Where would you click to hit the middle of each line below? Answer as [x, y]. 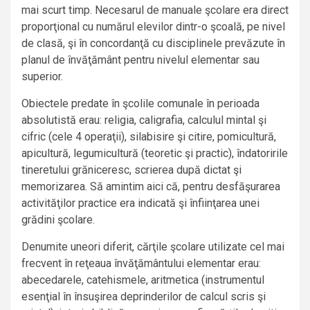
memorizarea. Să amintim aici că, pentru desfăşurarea [151, 187]
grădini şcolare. [58, 220]
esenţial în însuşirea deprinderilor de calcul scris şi [144, 297]
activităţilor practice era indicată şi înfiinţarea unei [140, 203]
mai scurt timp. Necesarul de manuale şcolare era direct [155, 10]
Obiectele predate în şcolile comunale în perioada [140, 104]
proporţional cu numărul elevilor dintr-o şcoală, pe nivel [153, 27]
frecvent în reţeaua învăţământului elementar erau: [141, 264]
